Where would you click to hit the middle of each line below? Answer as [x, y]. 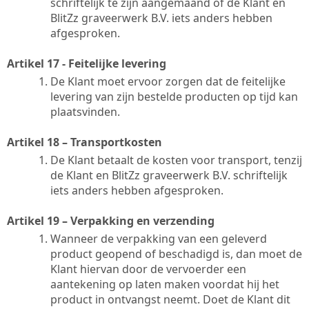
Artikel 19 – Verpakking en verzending [111, 220]
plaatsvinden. [85, 111]
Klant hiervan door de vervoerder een [148, 269]
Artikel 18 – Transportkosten [84, 142]
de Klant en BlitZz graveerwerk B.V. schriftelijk [169, 175]
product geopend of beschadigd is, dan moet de [176, 253]
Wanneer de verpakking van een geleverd [159, 238]
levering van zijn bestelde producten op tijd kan [174, 96]
